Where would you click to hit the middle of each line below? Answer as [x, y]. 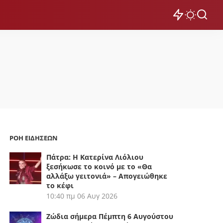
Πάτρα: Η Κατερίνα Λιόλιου [95, 157]
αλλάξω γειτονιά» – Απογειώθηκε [107, 176]
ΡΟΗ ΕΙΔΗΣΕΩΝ [34, 138]
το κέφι [60, 185]
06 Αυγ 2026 [98, 196]
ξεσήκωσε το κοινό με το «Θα [99, 167]
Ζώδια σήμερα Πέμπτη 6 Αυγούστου [110, 216]
